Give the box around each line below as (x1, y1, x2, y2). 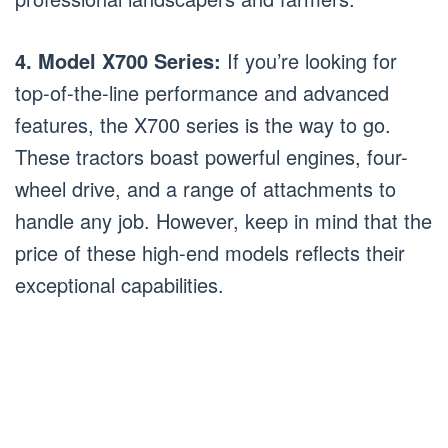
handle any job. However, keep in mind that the (15, 205, 432, 235)
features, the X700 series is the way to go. (15, 109, 391, 139)
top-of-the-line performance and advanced (15, 77, 389, 107)
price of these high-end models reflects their (15, 237, 405, 267)
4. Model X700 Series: (15, 45, 221, 75)
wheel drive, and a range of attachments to (15, 173, 396, 203)
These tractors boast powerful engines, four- (15, 141, 408, 171)
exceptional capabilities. (15, 269, 224, 299)
